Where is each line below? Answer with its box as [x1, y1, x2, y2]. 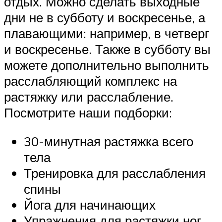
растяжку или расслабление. [4, 89, 173, 105]
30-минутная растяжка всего [24, 133, 193, 149]
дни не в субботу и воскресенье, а [4, 9, 205, 26]
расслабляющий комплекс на [4, 73, 177, 89]
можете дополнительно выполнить [4, 57, 209, 73]
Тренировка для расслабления [24, 165, 206, 181]
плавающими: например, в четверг [4, 25, 209, 42]
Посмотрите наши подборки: [4, 105, 172, 121]
